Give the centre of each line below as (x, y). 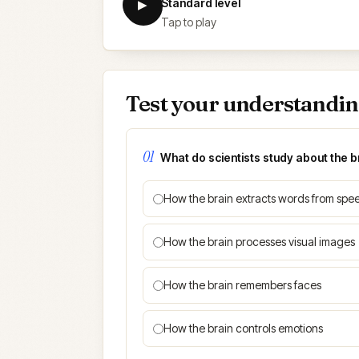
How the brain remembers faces (242, 285)
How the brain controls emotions (243, 328)
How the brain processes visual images (259, 242)
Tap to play (189, 22)
